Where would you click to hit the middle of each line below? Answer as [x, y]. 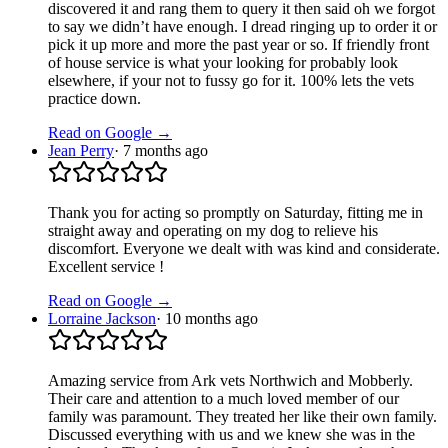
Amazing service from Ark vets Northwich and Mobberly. [230, 380]
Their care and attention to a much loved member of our [223, 398]
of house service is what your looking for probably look [223, 62]
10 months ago [211, 318]
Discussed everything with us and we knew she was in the [231, 434]
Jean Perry [81, 150]
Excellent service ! [106, 266]
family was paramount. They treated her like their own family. [242, 416]
